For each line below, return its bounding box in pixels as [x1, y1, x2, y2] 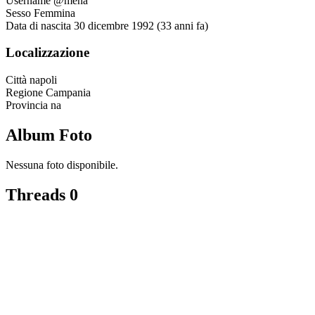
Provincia [6, 99, 48, 112]
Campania [46, 86, 91, 99]
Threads [6, 185, 70, 204]
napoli [30, 74, 57, 86]
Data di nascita [6, 19, 71, 32]
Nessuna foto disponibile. [6, 159, 118, 171]
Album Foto [6, 126, 92, 145]
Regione [6, 86, 43, 99]
